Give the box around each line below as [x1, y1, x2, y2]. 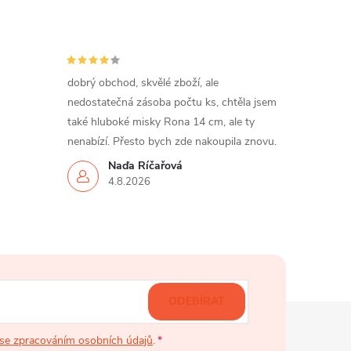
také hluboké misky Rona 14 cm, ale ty [67, 114, 255, 130]
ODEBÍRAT [168, 294, 225, 309]
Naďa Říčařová [107, 158, 183, 174]
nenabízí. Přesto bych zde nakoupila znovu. [67, 134, 277, 150]
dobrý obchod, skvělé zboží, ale [67, 75, 219, 91]
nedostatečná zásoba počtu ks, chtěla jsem [67, 95, 277, 110]
